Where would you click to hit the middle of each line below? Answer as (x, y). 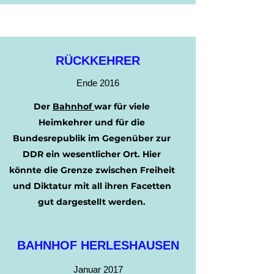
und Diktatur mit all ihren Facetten (92, 186)
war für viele (122, 106)
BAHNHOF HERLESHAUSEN (98, 245)
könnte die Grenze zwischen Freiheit (92, 170)
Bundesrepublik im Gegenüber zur (92, 138)
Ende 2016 (98, 83)
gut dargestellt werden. (92, 202)
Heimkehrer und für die (92, 122)
